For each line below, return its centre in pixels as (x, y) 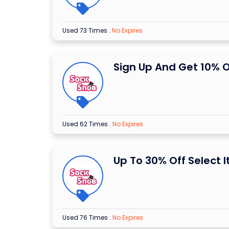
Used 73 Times (86, 31)
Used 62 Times (86, 124)
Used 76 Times (86, 218)
